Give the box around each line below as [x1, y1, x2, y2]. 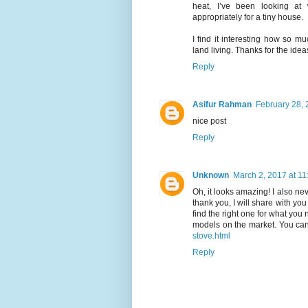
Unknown [192, 170, 229, 180]
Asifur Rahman [192, 99, 252, 109]
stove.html [192, 230, 230, 241]
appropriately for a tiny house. [192, 12, 303, 22]
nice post [192, 115, 226, 126]
